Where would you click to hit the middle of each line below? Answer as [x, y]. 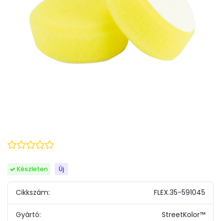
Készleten [33, 169]
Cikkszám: [33, 193]
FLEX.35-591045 [179, 193]
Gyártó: [29, 214]
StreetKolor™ [183, 214]
